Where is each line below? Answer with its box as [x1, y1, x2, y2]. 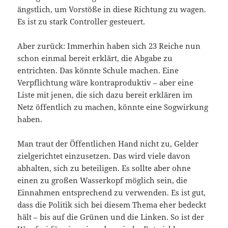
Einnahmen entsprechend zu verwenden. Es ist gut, [17, 187, 206, 197]
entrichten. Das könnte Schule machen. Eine [17, 65, 179, 75]
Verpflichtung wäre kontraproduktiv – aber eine [17, 77, 194, 88]
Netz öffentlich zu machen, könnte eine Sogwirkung [17, 101, 209, 112]
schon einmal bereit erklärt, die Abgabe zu [17, 52, 173, 63]
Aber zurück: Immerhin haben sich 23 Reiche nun [17, 40, 201, 51]
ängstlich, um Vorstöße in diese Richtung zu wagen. [17, 4, 207, 14]
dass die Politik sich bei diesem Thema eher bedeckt [17, 199, 207, 210]
